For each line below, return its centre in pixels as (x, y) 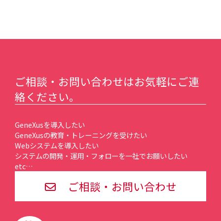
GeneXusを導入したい (50, 124)
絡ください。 (47, 96)
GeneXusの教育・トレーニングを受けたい (81, 135)
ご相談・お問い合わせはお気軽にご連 (107, 81)
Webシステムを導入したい (57, 145)
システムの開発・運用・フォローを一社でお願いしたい (101, 155)
